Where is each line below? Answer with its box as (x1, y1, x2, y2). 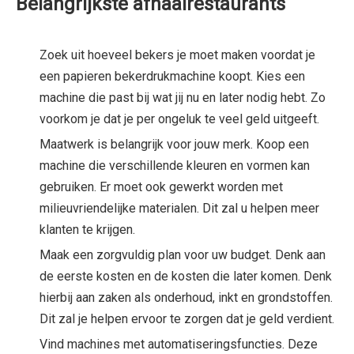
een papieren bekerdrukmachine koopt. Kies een (40, 69, 305, 84)
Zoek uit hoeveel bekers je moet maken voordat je (40, 47, 315, 62)
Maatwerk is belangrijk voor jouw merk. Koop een (40, 137, 309, 152)
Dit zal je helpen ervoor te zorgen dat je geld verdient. (40, 311, 334, 326)
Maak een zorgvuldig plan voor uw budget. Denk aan (40, 247, 326, 262)
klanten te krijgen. (40, 222, 135, 237)
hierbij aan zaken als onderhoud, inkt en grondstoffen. (40, 290, 333, 305)
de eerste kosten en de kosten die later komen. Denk (40, 269, 332, 284)
